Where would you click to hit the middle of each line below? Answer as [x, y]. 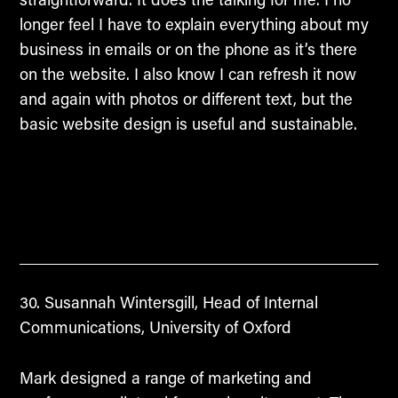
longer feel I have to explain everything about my [194, 24]
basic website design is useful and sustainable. [188, 124]
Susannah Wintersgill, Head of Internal [179, 302]
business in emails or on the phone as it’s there [188, 49]
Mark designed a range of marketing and [165, 378]
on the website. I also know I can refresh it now [187, 74]
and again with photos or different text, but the [186, 99]
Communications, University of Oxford [155, 327]
